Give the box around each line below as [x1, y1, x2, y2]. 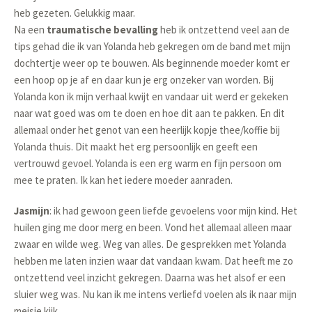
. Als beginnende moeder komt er [148, 56, 290, 70]
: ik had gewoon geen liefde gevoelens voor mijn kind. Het [49, 204, 298, 218]
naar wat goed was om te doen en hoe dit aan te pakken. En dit [14, 107, 286, 120]
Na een [14, 23, 47, 37]
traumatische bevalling [47, 23, 159, 37]
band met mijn [230, 40, 291, 54]
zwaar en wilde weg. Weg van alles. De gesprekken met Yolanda [14, 237, 287, 251]
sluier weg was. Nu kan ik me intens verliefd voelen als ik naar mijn [14, 288, 297, 302]
